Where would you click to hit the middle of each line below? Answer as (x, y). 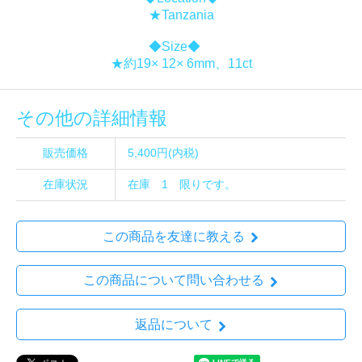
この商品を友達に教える (173, 236)
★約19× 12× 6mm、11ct (181, 63)
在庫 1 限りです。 (182, 184)
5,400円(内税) (163, 153)
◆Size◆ (181, 46)
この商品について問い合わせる (173, 280)
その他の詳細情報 (92, 118)
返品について (173, 325)
